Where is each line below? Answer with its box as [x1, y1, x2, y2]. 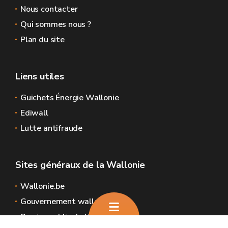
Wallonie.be [20, 181, 65, 192]
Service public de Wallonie [20, 211, 118, 222]
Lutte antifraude [20, 123, 83, 134]
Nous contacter [20, 4, 78, 15]
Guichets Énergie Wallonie [20, 92, 119, 103]
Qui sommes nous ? [20, 19, 91, 30]
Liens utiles [15, 70, 64, 82]
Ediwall [20, 107, 48, 119]
